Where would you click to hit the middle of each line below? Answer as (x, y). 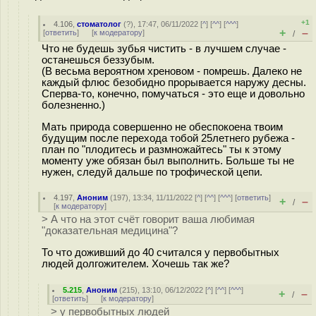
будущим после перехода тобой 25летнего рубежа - (168, 138)
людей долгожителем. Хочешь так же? (135, 263)
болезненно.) (73, 105)
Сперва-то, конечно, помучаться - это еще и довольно (173, 94)
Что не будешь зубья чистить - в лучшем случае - (164, 49)
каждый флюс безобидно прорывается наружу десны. (174, 83)
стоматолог (99, 24)
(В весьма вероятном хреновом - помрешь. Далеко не (172, 71)
